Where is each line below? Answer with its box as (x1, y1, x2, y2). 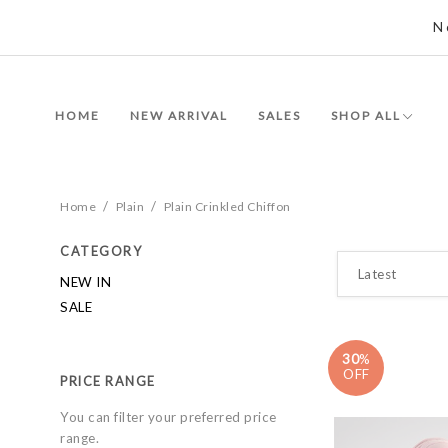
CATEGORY (60, 244, 142, 259)
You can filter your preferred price (60, 409, 277, 425)
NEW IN (60, 274, 111, 290)
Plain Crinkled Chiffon (163, 199, 291, 214)
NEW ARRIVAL (130, 108, 228, 123)
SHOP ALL (331, 108, 401, 123)
